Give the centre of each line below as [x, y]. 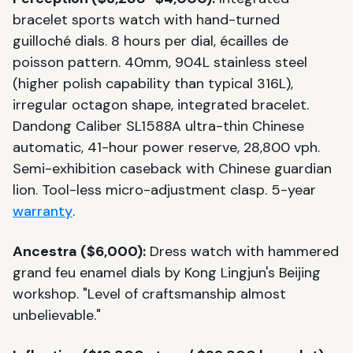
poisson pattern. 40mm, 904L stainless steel [160, 62]
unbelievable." [57, 315]
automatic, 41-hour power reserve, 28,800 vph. [166, 147]
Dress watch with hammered [242, 251]
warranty [43, 211]
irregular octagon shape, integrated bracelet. [161, 104]
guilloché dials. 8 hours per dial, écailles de [150, 41]
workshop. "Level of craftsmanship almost [149, 294]
